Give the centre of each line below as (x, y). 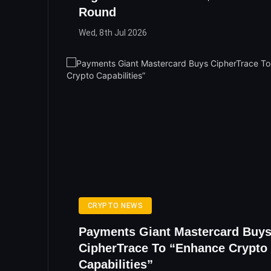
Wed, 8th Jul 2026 (113, 33)
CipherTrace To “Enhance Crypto (173, 248)
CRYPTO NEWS (116, 206)
